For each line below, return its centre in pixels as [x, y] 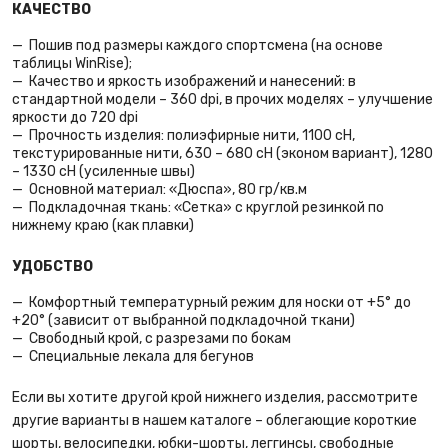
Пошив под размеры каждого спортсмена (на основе [206, 45]
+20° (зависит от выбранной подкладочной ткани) [183, 320]
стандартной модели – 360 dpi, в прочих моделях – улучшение [222, 99]
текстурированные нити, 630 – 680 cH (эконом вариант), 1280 [222, 153]
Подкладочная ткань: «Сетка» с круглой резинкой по [206, 207]
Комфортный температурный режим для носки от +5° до [220, 302]
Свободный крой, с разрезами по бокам [160, 338]
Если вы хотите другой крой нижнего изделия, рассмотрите [215, 397]
